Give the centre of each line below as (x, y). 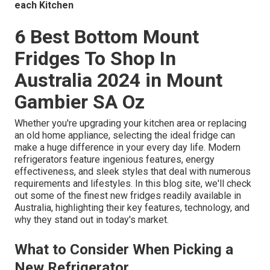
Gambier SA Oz (80, 102)
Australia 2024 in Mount (118, 80)
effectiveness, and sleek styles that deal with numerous (133, 172)
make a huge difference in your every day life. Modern (127, 148)
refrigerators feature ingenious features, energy (115, 160)
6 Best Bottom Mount (107, 37)
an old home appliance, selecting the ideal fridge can (125, 136)
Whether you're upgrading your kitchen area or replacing (130, 124)
